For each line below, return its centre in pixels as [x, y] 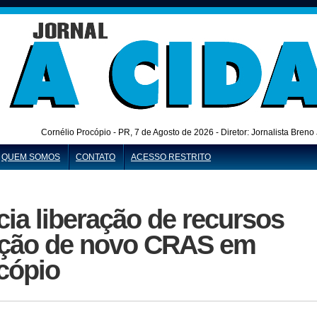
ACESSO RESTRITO [171, 157]
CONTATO [96, 157]
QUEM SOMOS [31, 157]
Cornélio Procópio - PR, [87, 132]
